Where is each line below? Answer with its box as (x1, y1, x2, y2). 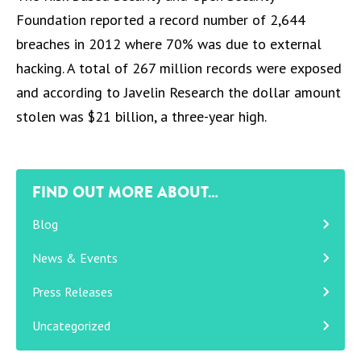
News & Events (32, 250, 118, 266)
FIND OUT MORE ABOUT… (32, 181, 218, 202)
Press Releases (32, 284, 113, 300)
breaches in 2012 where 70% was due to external (16, 35, 322, 53)
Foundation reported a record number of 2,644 (16, 10, 305, 29)
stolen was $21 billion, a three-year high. (16, 107, 267, 126)
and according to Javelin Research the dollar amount (16, 83, 341, 102)
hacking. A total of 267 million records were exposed (16, 59, 342, 77)
